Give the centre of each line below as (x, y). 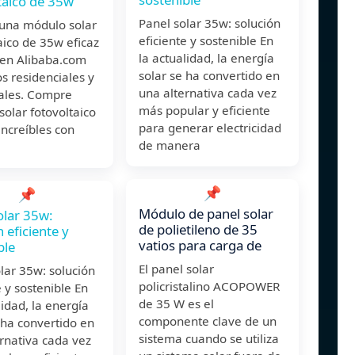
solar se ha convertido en (209, 76)
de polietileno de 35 (198, 230)
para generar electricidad (210, 128)
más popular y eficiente (204, 111)
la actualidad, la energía (206, 58)
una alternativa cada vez (208, 93)
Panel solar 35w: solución (210, 23)
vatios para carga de (200, 246)
